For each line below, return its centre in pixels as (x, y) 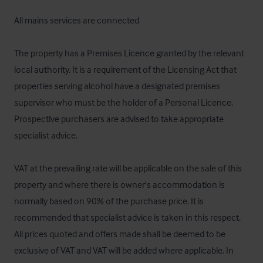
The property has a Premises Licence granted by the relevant (129, 53)
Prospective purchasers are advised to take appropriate (119, 119)
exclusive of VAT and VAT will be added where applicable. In (124, 250)
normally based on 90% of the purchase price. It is (109, 201)
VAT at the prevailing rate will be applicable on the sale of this (128, 168)
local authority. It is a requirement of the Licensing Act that (125, 69)
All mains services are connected (77, 20)
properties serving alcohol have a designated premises (117, 86)
